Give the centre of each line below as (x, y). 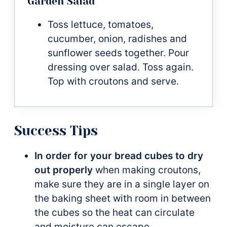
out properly (64, 170)
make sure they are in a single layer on (122, 184)
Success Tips (56, 130)
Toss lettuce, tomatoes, (101, 24)
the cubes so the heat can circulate (115, 212)
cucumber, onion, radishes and (117, 39)
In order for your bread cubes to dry (119, 156)
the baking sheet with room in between (123, 198)
